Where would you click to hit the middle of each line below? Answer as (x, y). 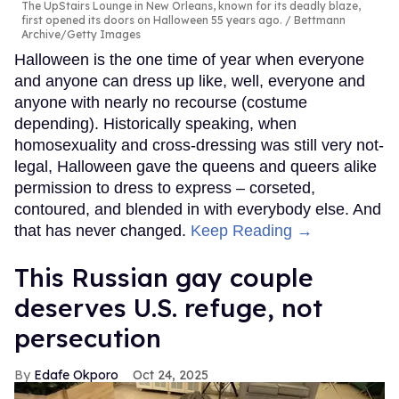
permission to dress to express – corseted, (165, 188)
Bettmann (318, 20)
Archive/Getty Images (81, 35)
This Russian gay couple (164, 278)
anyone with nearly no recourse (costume (161, 103)
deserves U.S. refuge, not (168, 308)
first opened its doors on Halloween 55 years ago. (152, 20)
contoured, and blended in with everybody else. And (198, 210)
